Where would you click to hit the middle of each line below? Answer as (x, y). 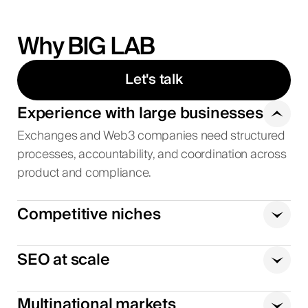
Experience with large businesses (140, 114)
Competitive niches (89, 214)
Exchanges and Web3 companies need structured (151, 136)
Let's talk (154, 80)
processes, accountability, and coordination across (152, 155)
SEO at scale (63, 260)
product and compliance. (84, 174)
